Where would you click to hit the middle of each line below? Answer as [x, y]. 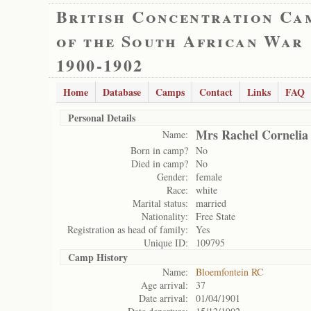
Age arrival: [165, 285]
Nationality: [165, 216]
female [209, 177]
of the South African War [180, 41]
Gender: [173, 177]
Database [122, 92]
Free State [216, 216]
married [211, 203]
